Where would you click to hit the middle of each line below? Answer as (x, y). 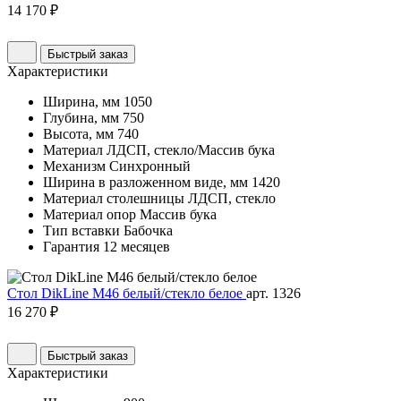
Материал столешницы (114, 199)
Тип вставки (81, 231)
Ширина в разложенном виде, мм (145, 183)
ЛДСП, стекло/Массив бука (191, 150)
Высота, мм (78, 134)
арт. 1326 (273, 294)
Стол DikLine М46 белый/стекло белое (127, 294)
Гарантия (71, 247)
